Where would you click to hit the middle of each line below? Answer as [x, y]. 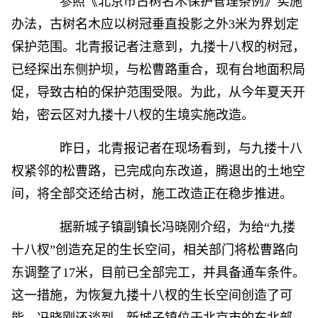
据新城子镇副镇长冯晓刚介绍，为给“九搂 [165, 227]
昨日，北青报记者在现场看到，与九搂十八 [168, 148]
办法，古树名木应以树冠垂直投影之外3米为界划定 [155, 24]
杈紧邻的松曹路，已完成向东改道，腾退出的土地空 [158, 171]
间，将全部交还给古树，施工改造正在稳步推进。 [152, 194]
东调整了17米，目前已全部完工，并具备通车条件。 [158, 273]
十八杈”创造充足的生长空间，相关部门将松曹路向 [155, 250]
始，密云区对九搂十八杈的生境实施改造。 [133, 115]
